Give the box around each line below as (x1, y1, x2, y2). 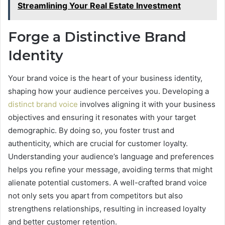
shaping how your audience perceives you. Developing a (8, 86, 209, 96)
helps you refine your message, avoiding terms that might (8, 164, 212, 174)
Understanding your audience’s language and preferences (8, 151, 214, 161)
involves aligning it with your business (78, 99, 215, 109)
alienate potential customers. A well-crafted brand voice (8, 177, 207, 187)
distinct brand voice (8, 99, 78, 109)
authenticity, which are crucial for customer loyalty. (8, 138, 188, 148)
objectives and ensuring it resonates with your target (8, 112, 196, 122)
